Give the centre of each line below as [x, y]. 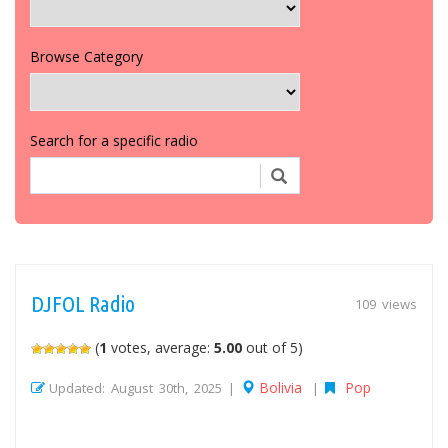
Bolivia [280, 387]
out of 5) [272, 347]
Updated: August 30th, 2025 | [145, 387]
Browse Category [86, 56]
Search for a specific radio [114, 140]
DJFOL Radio [83, 303]
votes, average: [160, 347]
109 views [386, 303]
